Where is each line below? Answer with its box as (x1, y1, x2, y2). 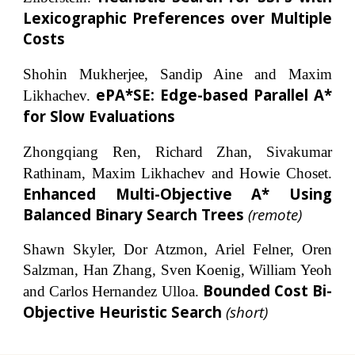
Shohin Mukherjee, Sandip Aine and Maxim (23, 65, 332, 82)
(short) (226, 302, 269, 323)
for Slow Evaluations (23, 105, 176, 126)
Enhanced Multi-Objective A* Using (23, 183, 332, 204)
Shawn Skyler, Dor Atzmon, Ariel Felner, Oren (23, 241, 332, 258)
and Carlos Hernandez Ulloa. (23, 283, 203, 300)
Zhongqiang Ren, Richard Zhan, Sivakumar (23, 143, 332, 160)
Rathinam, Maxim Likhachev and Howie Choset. (23, 164, 332, 181)
